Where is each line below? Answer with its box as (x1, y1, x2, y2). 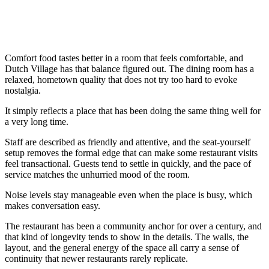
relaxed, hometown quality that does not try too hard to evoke (5, 74, 237, 85)
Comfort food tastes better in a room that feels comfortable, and (5, 53, 243, 64)
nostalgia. (5, 85, 41, 96)
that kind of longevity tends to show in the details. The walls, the (5, 232, 249, 243)
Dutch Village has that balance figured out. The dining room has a (5, 64, 254, 74)
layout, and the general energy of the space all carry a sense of (5, 243, 239, 253)
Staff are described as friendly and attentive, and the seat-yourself (5, 137, 250, 148)
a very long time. (5, 116, 68, 127)
